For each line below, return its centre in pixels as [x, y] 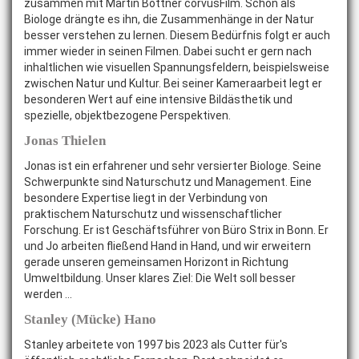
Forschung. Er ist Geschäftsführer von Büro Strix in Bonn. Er [176, 230]
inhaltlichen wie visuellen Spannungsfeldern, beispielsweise [177, 67]
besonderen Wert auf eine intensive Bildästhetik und [158, 99]
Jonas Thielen [65, 141]
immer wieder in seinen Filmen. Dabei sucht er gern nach [168, 51]
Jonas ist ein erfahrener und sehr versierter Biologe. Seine [173, 166]
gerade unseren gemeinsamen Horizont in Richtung [156, 262]
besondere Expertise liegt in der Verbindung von [146, 198]
